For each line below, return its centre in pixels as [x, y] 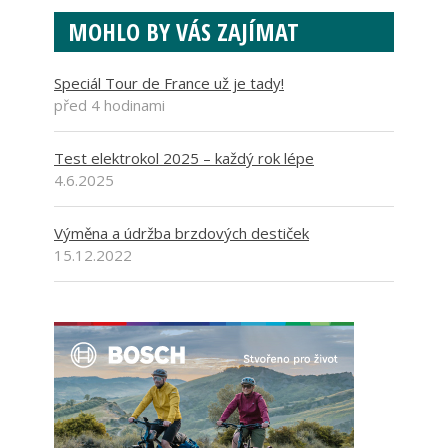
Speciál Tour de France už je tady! [169, 83]
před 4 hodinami [109, 105]
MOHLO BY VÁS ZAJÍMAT [183, 32]
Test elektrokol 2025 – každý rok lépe [184, 158]
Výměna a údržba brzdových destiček [181, 233]
